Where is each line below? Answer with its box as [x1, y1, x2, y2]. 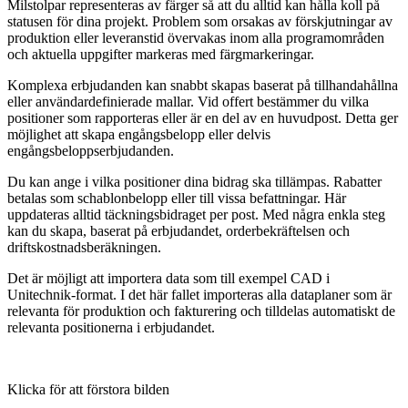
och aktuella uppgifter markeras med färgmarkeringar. [7, 46, 314, 62]
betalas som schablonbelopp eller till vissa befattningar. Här [7, 189, 346, 206]
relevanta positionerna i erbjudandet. [7, 319, 215, 335]
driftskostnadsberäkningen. [7, 239, 161, 255]
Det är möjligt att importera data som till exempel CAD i [7, 270, 330, 286]
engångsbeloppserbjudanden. [7, 142, 174, 158]
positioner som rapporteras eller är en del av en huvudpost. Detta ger [7, 109, 398, 126]
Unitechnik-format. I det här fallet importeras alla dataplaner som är [7, 286, 392, 302]
